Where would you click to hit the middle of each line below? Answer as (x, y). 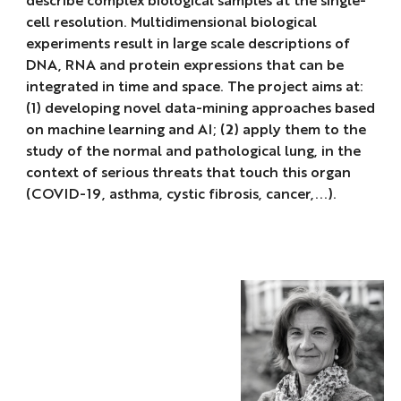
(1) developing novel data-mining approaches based (200, 107)
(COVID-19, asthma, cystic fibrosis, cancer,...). (181, 192)
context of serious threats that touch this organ (188, 171)
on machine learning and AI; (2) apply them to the (196, 128)
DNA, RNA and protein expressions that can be (184, 64)
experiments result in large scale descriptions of (188, 42)
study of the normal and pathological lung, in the (193, 149)
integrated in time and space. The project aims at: (194, 85)
